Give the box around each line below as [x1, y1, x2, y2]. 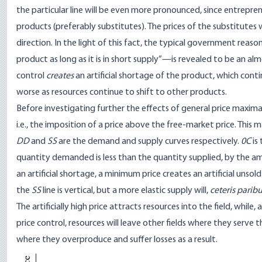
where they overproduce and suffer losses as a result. [16, 235, 218, 244]
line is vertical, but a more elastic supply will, [41, 186, 210, 195]
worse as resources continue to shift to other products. [16, 88, 227, 97]
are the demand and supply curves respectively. [57, 137, 241, 146]
